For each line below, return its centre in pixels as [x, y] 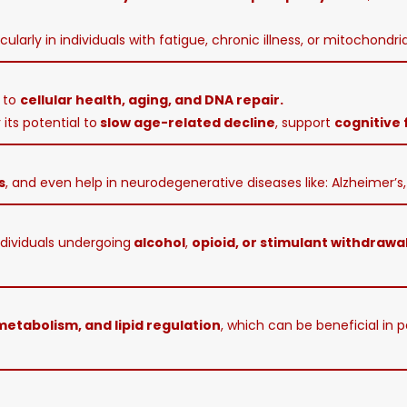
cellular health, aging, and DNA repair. [152, 100]
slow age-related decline [186, 123]
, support [305, 123]
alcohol [158, 243]
